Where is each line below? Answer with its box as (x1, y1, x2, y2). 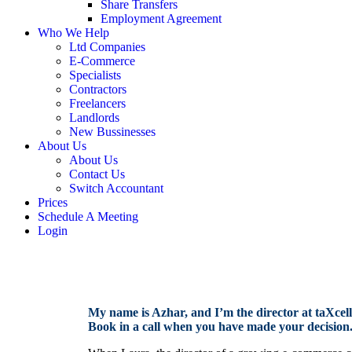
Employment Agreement (101, 12, 222, 25)
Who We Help (38, 26, 109, 39)
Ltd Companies (69, 40, 145, 53)
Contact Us (69, 167, 125, 181)
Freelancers (69, 97, 126, 110)
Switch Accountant (69, 181, 163, 195)
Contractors (69, 82, 126, 96)
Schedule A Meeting (38, 210, 138, 223)
